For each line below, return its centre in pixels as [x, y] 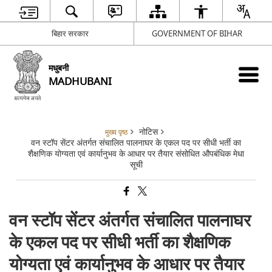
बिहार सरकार [70, 33]
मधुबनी [59, 68]
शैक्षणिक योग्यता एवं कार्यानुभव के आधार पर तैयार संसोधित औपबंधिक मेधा [136, 154]
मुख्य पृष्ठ [116, 132]
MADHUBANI [80, 81]
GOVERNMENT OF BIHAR [197, 33]
